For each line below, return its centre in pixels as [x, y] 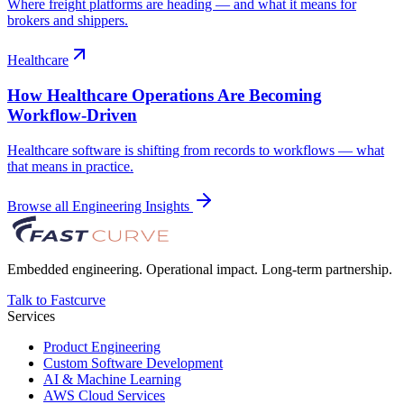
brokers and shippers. [68, 21]
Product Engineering [102, 346]
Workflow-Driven [72, 115]
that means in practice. [70, 166]
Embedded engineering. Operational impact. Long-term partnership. [200, 269]
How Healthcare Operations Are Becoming [165, 95]
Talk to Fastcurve [56, 299]
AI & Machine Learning [112, 379]
